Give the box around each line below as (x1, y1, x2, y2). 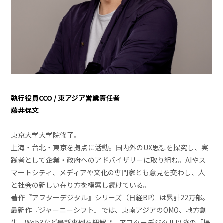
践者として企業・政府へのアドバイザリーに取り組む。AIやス (11, 155, 206, 165)
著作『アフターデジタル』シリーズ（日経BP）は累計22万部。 (11, 192, 210, 203)
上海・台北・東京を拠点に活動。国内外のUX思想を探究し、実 (11, 142, 209, 153)
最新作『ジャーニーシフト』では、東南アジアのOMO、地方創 (11, 205, 207, 215)
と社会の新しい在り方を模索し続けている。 (11, 180, 151, 190)
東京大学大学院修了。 (11, 130, 81, 140)
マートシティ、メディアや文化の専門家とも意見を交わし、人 (11, 167, 206, 178)
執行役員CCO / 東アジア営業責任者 (11, 93, 120, 103)
